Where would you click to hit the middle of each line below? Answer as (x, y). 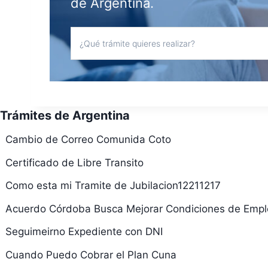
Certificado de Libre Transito (74, 162)
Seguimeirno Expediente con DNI (84, 232)
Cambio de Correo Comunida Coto (88, 139)
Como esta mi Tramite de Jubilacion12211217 (113, 185)
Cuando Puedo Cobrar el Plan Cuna (91, 255)
